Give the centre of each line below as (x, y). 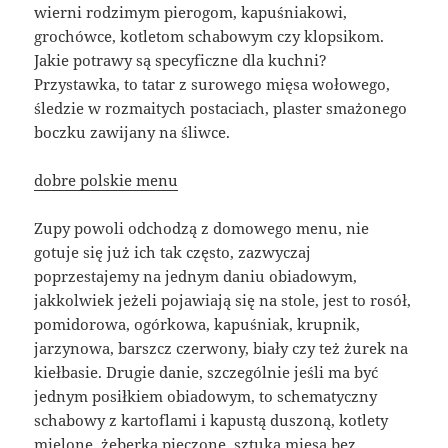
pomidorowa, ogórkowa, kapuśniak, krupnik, (197, 323)
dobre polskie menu (106, 179)
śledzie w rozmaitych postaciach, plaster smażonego (221, 107)
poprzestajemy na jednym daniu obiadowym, (196, 275)
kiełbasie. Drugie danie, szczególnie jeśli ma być (206, 371)
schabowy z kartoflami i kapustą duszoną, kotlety (211, 419)
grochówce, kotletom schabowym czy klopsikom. (209, 35)
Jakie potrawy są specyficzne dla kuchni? (181, 59)
